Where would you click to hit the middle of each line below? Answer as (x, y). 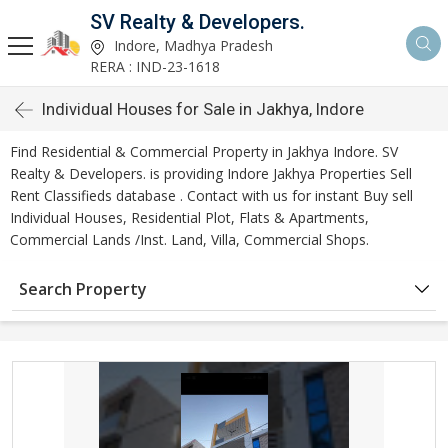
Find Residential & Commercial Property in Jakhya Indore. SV (204, 151)
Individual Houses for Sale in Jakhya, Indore (203, 109)
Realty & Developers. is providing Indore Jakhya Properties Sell (211, 173)
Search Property (83, 289)
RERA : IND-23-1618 (155, 66)
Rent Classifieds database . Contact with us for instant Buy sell (211, 195)
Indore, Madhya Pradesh (191, 45)
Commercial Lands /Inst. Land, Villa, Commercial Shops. (189, 239)
